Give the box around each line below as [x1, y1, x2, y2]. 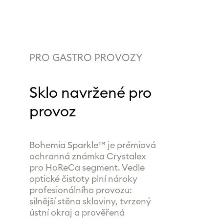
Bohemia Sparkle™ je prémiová [29, 141, 156, 150]
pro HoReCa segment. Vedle [29, 163, 145, 172]
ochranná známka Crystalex [29, 152, 146, 161]
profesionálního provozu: [29, 186, 132, 195]
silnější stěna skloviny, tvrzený [29, 197, 151, 206]
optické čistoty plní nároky [29, 175, 137, 183]
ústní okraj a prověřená [29, 208, 125, 217]
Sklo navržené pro [29, 86, 152, 101]
